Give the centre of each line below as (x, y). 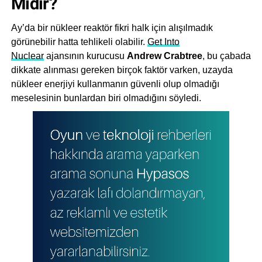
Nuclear (27, 56)
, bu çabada (226, 56)
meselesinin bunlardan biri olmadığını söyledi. (106, 98)
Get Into (163, 42)
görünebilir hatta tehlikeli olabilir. (79, 42)
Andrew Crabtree (164, 56)
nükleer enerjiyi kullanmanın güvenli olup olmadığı (115, 84)
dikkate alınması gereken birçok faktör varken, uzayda (122, 70)
